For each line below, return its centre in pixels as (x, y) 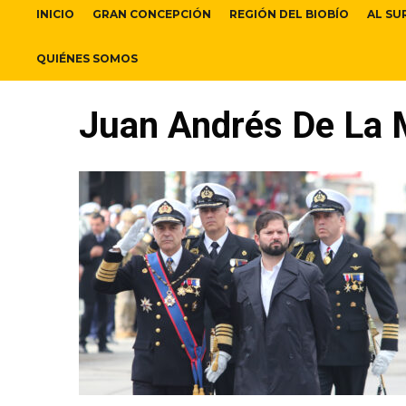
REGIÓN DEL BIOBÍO (289, 14)
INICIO (55, 14)
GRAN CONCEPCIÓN (152, 14)
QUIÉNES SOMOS (87, 59)
